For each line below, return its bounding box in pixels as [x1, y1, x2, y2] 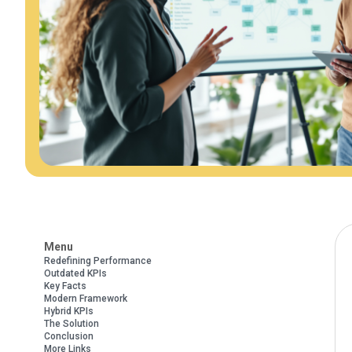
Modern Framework [44, 293, 127, 304]
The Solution [44, 318, 99, 329]
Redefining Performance [44, 255, 152, 266]
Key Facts [44, 280, 86, 291]
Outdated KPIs [44, 268, 107, 279]
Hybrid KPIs [44, 306, 93, 317]
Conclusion [44, 331, 93, 342]
